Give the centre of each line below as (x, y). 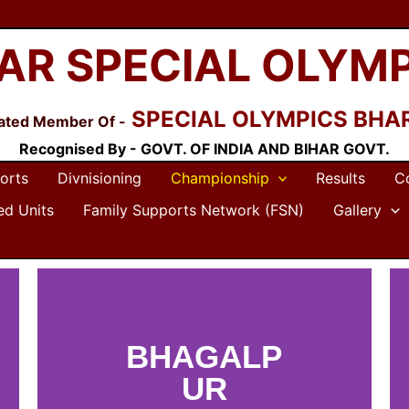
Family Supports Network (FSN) (194, 210)
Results (341, 178)
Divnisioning (99, 178)
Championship (220, 178)
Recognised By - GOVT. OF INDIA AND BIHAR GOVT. (204, 149)
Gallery (357, 210)
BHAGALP (204, 357)
